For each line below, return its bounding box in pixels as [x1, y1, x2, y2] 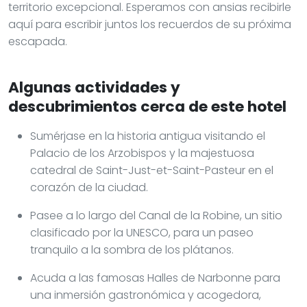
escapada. [8, 33, 67, 49]
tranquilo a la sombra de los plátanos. [30, 241, 234, 258]
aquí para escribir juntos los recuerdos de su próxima [8, 16, 291, 32]
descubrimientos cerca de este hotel [8, 95, 286, 117]
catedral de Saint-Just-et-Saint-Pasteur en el [30, 162, 273, 178]
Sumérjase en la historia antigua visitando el [30, 127, 265, 144]
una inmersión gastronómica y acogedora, [30, 286, 261, 303]
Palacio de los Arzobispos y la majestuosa [30, 145, 254, 161]
